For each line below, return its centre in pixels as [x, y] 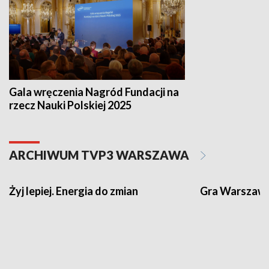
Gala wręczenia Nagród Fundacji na [94, 92]
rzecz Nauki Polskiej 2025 [70, 105]
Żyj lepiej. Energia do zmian [74, 191]
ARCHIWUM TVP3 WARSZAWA [100, 155]
